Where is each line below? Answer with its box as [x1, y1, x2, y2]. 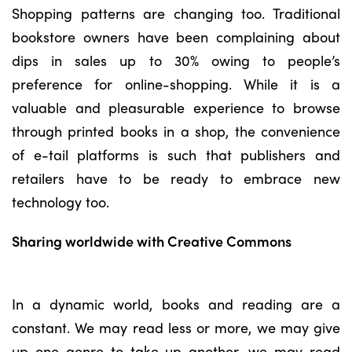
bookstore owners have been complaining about [12, 27, 340, 46]
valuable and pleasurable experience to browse [12, 97, 340, 117]
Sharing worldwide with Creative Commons [12, 231, 291, 251]
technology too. [12, 192, 113, 211]
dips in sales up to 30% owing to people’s [12, 50, 340, 70]
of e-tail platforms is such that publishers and [12, 145, 340, 164]
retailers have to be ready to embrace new [12, 168, 340, 188]
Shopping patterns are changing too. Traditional [12, 3, 340, 23]
